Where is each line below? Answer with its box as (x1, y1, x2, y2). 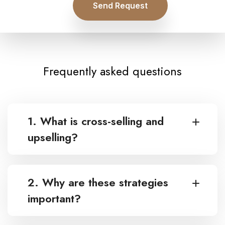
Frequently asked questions (43, 63, 182, 80)
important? (28, 190, 81, 207)
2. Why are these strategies (28, 174, 168, 191)
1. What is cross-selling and (28, 113, 164, 130)
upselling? (28, 129, 78, 146)
